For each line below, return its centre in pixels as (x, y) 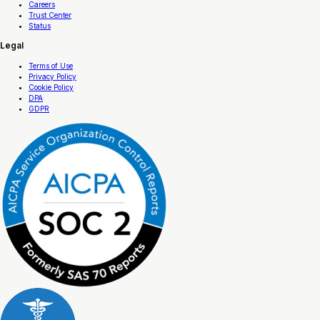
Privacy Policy (52, 76)
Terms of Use (51, 65)
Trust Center (50, 15)
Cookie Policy (51, 87)
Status (40, 26)
